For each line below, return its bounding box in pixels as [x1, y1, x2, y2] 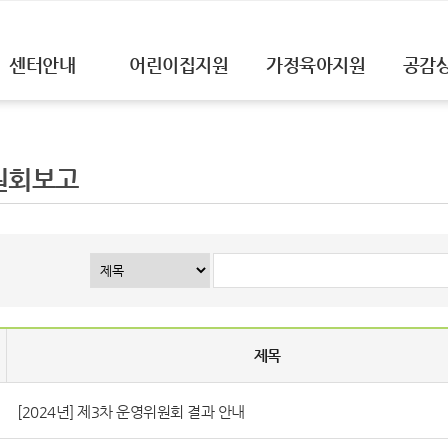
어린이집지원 [129, 54, 229, 75]
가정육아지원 [266, 54, 366, 75]
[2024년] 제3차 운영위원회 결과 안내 [17, 402, 245, 420]
